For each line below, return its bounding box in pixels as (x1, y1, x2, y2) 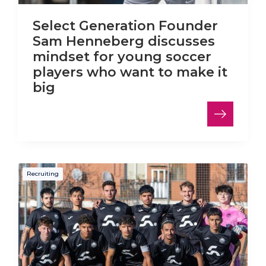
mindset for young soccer (33, 49, 211, 65)
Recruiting (27, 169, 59, 178)
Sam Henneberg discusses (33, 33, 215, 50)
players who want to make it (33, 64, 227, 81)
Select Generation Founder (33, 18, 218, 34)
